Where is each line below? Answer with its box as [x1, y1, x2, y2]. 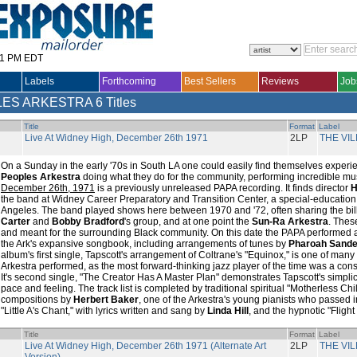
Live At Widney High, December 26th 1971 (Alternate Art [25, 340, 266, 351]
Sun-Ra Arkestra [252, 216, 328, 227]
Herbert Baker [73, 294, 139, 305]
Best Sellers [184, 76, 236, 87]
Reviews [261, 76, 299, 87]
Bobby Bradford [52, 216, 124, 227]
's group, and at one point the [124, 216, 252, 227]
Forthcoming [102, 76, 156, 87]
